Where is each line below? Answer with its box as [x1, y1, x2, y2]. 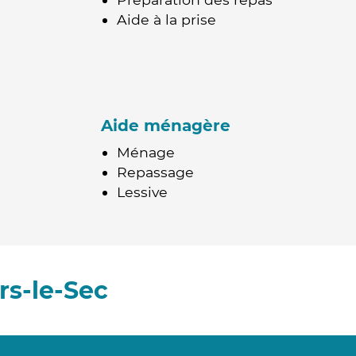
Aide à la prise [117, 11, 216, 28]
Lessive [117, 184, 168, 200]
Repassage [117, 164, 194, 180]
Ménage [117, 144, 175, 161]
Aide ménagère [101, 116, 230, 135]
